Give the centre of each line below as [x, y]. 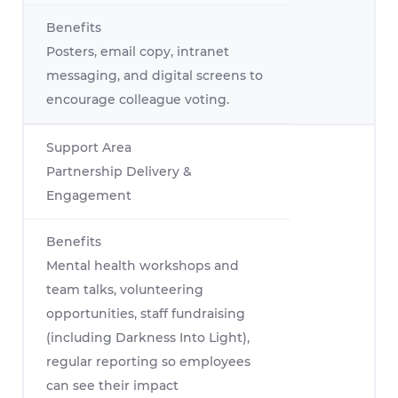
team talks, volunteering [125, 290]
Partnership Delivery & [119, 172]
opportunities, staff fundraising [146, 314]
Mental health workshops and [143, 266]
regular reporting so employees [148, 362]
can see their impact [112, 386]
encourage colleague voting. [138, 100]
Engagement [89, 196]
